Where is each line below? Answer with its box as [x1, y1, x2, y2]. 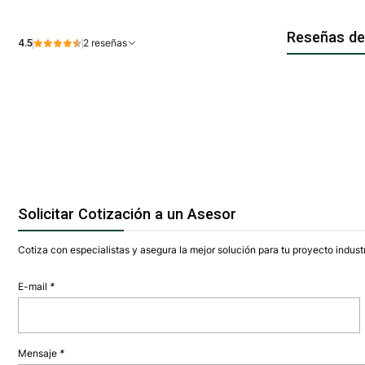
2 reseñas [90, 37, 127, 49]
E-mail [17, 281, 50, 293]
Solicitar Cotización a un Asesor [17, 205, 236, 223]
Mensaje [17, 347, 59, 359]
